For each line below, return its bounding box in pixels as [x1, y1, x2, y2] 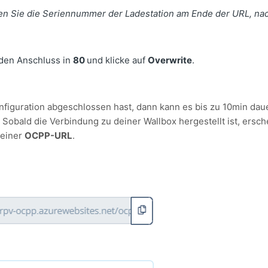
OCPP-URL [25, 130, 73, 142]
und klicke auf [87, 54, 148, 66]
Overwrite [148, 54, 193, 66]
